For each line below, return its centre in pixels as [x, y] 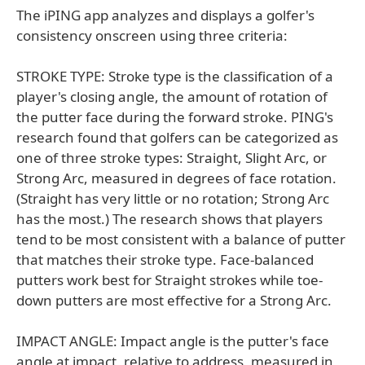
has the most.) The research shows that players [169, 219]
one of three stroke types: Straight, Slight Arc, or [172, 158]
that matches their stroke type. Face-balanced [165, 259]
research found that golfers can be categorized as [177, 137]
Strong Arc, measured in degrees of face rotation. [176, 178]
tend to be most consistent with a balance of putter [181, 239]
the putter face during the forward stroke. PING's [175, 117]
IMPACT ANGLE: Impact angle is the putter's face [173, 341]
